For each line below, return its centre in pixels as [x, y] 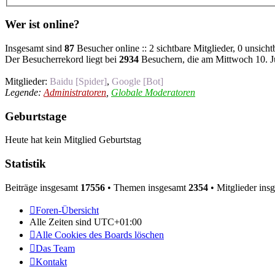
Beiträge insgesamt [43, 187]
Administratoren [75, 92]
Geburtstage [36, 116]
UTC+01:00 [118, 222]
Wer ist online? [42, 25]
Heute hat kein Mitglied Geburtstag [73, 140]
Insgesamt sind [35, 48]
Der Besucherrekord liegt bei [62, 59]
